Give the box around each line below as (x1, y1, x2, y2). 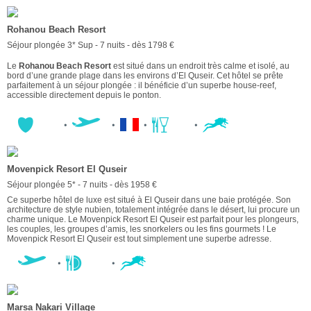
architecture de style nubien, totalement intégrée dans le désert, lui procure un (7, 204, 300, 215)
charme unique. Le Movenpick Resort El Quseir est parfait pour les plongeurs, (7, 214, 299, 224)
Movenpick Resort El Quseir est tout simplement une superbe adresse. (7, 233, 271, 244)
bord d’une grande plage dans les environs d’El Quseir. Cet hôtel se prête (7, 70, 283, 81)
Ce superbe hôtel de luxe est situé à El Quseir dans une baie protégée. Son (7, 194, 291, 205)
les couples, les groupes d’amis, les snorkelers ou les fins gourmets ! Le (7, 224, 276, 234)
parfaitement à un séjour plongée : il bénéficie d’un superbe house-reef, (7, 80, 276, 90)
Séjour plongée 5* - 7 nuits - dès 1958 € (7, 179, 157, 190)
